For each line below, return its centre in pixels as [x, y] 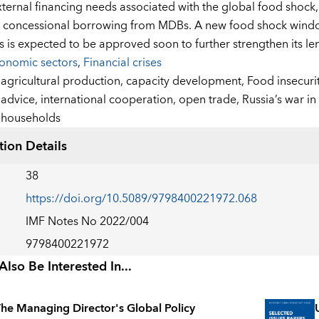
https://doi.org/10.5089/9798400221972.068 [141, 199]
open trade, [210, 100]
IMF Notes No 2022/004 [87, 222]
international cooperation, [109, 100]
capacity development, [186, 82]
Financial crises [122, 63]
